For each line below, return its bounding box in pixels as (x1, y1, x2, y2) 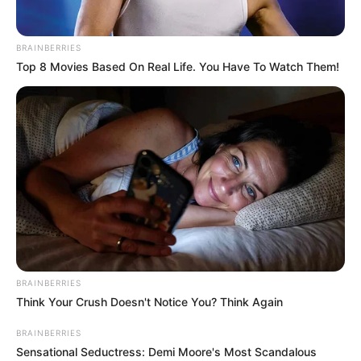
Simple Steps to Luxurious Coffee (20, 314, 258, 334)
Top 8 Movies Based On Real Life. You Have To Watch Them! (16, 60, 339, 74)
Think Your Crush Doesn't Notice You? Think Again (16, 295, 283, 309)
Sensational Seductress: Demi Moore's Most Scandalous (16, 345, 317, 359)
